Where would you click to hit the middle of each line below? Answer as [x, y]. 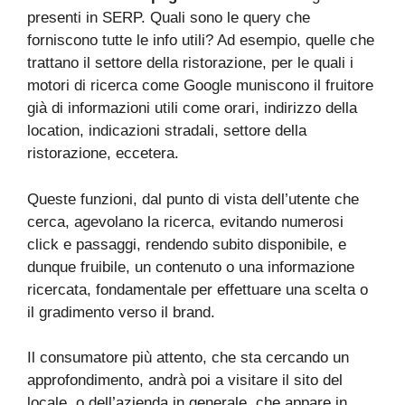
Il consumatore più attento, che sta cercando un [188, 358]
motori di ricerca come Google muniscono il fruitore [200, 86]
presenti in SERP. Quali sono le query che [169, 18]
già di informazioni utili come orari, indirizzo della [192, 108]
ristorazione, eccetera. [105, 154]
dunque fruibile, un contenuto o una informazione [191, 267]
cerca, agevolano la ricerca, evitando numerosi [185, 221]
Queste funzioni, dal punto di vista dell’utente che [193, 199]
